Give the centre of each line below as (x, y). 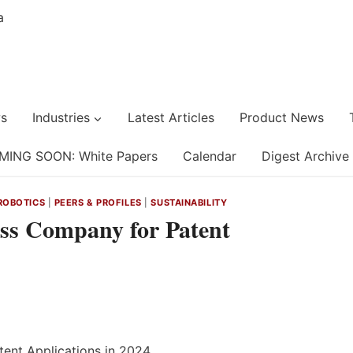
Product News (281, 117)
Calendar (210, 156)
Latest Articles (171, 117)
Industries (61, 117)
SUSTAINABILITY (189, 203)
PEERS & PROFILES (98, 203)
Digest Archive (305, 156)
